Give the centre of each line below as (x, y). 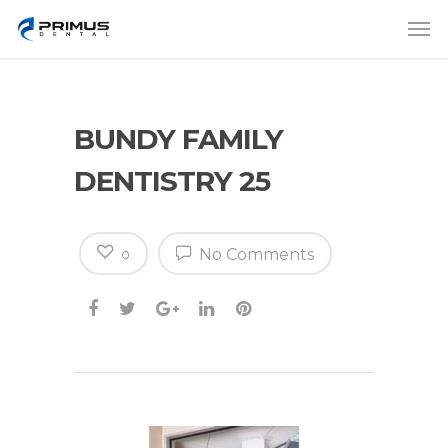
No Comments (254, 254)
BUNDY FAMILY (178, 138)
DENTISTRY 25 (172, 180)
